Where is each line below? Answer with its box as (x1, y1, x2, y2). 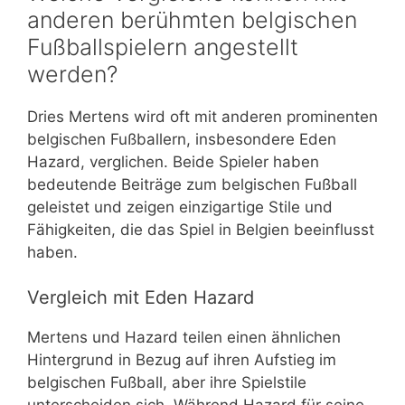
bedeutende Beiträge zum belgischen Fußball (27, 174, 357, 193)
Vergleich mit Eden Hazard (27, 287, 254, 309)
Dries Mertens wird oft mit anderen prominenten (27, 107, 378, 126)
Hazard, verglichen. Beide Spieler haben (27, 152, 319, 171)
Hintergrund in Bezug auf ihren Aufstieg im (27, 351, 336, 370)
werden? (27, 60, 118, 88)
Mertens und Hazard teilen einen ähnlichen (27, 328, 341, 347)
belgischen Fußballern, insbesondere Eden (27, 129, 336, 148)
